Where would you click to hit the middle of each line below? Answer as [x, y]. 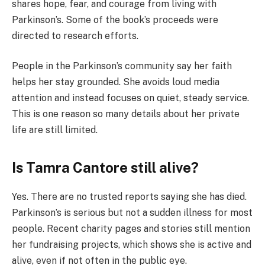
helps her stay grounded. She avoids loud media [116, 82]
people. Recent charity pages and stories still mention [131, 228]
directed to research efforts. [75, 35]
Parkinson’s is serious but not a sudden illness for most [132, 212]
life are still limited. [55, 130]
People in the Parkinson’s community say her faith [122, 66]
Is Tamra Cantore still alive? [105, 167]
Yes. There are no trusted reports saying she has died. [129, 196]
